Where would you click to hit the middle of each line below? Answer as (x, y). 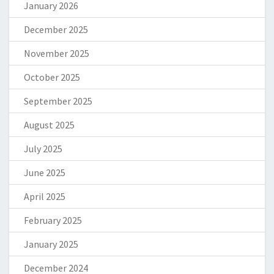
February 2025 (53, 220)
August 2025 (49, 125)
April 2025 (45, 197)
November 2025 (57, 54)
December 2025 (56, 30)
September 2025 (58, 101)
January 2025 (51, 244)
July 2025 (43, 149)
